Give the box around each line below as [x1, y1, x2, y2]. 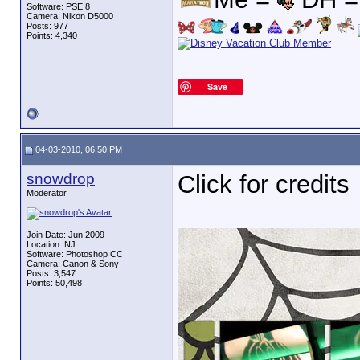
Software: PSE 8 [27, 2, 90, 11]
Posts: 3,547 [27, 268, 76, 278]
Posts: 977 [27, 21, 68, 31]
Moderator [27, 188, 67, 198]
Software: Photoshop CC [27, 249, 123, 259]
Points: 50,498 [27, 278, 82, 288]
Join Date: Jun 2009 [27, 230, 104, 239]
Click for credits [178, 170, 350, 198]
